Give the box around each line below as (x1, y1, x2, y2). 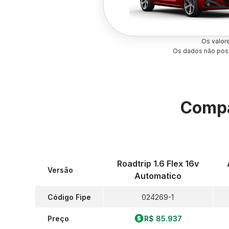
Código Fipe (48, 192, 91, 201)
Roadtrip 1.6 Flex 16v (117, 158, 199, 169)
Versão (48, 165, 73, 174)
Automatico (134, 171, 181, 181)
